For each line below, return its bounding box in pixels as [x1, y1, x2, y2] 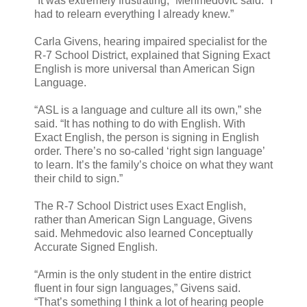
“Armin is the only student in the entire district [34, 268, 251, 280]
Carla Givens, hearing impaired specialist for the [34, 35, 267, 47]
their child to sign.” [34, 172, 123, 184]
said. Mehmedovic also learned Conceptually [34, 227, 253, 239]
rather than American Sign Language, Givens [34, 213, 252, 225]
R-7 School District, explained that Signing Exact [34, 49, 270, 61]
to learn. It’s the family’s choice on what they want [34, 158, 273, 171]
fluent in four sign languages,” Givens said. [34, 282, 241, 294]
